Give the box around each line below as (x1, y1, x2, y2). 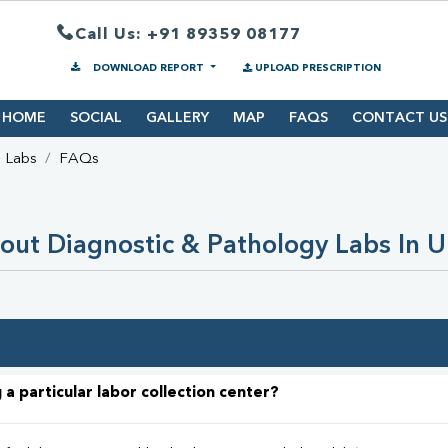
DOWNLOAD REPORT (90, 63, 207, 73)
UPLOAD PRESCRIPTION (254, 63, 381, 73)
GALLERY (145, 111, 209, 126)
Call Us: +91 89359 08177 (75, 26, 301, 43)
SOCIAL (69, 111, 122, 126)
